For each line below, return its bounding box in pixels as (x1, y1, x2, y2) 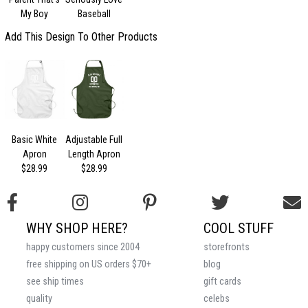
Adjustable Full (65, 134, 123, 146)
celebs (203, 293, 230, 305)
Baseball (77, 8, 111, 19)
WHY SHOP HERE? (26, 220, 128, 237)
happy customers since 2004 (26, 241, 140, 254)
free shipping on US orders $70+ (26, 258, 151, 271)
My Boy (21, 8, 49, 19)
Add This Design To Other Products (5, 30, 157, 43)
